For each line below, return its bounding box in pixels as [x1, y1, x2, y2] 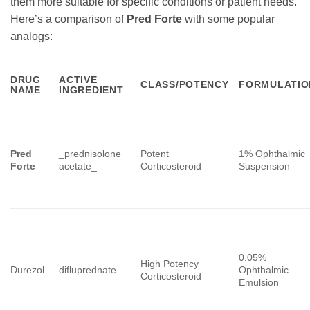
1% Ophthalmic [239, 147, 306, 159]
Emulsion [239, 276, 280, 288]
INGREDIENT [59, 84, 124, 95]
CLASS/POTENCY [140, 78, 229, 90]
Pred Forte [127, 12, 182, 25]
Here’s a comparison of [10, 12, 127, 25]
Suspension [239, 160, 291, 172]
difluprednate [59, 264, 117, 275]
